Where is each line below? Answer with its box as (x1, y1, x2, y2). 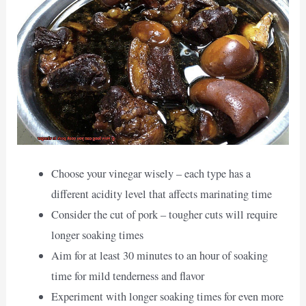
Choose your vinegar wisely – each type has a (51, 165, 251, 181)
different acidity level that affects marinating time (51, 186, 272, 201)
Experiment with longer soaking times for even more (51, 288, 283, 304)
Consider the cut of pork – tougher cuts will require (51, 206, 277, 222)
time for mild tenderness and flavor (51, 268, 204, 283)
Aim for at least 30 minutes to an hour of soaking (51, 247, 268, 263)
